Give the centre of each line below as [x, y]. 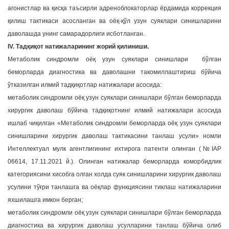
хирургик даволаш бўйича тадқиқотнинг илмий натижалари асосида [114, 110]
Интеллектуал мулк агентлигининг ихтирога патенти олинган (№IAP [114, 149]
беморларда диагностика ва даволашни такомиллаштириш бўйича [114, 72]
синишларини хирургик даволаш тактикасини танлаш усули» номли [114, 136]
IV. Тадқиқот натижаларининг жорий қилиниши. [79, 47]
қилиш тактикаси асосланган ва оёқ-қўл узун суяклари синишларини [114, 21]
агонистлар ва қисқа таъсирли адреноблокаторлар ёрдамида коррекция [114, 8]
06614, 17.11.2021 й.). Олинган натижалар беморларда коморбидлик [114, 162]
